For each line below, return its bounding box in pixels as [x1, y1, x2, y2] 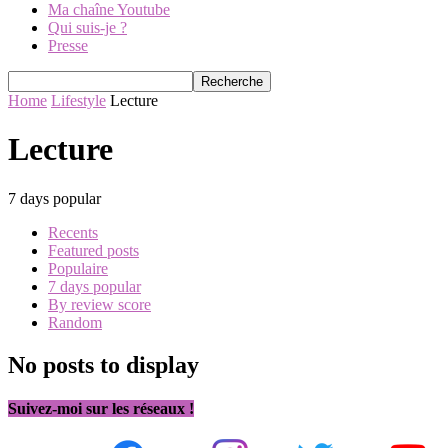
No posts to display [8, 351, 199, 378]
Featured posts [48, 241, 139, 259]
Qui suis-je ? [48, 19, 127, 36]
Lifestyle [51, 92, 106, 109]
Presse [48, 37, 88, 54]
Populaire [48, 259, 108, 277]
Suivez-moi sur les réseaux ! [8, 400, 194, 418]
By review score [48, 295, 151, 313]
